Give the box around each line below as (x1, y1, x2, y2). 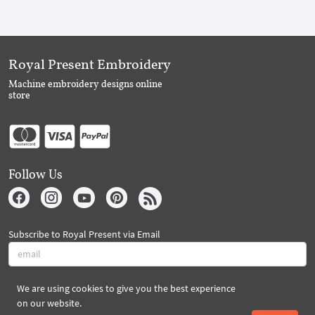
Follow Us (8, 166, 63, 181)
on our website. (17, 297, 82, 309)
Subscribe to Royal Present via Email (8, 227, 160, 240)
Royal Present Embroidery (8, 55, 171, 72)
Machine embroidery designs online (8, 77, 162, 89)
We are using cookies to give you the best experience (17, 282, 236, 295)
